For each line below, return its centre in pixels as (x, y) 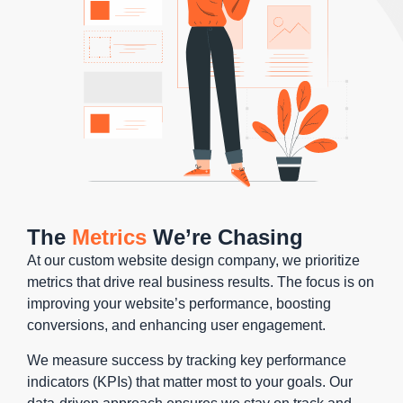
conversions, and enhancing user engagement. (176, 326)
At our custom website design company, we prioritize (193, 261)
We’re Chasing (225, 237)
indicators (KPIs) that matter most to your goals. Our (190, 381)
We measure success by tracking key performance (187, 360)
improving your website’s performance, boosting (179, 304)
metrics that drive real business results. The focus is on (201, 282)
